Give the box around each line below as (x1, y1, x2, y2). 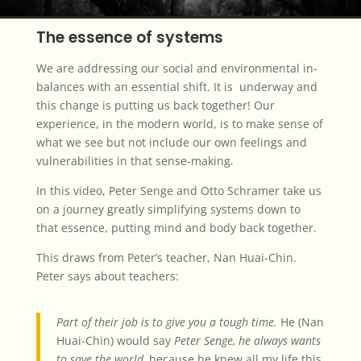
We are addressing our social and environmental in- (35, 60, 317, 76)
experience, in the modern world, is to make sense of (35, 116, 323, 131)
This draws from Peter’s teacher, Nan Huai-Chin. (35, 250, 297, 265)
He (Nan (276, 314, 324, 330)
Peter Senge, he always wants (173, 333, 321, 348)
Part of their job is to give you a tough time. (56, 314, 277, 330)
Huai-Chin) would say (56, 333, 174, 348)
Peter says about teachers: (35, 268, 179, 284)
